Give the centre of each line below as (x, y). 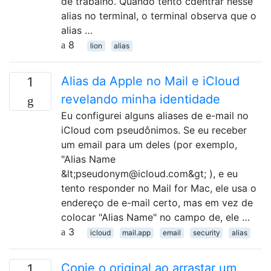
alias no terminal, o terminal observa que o (159, 15)
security (206, 232)
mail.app (137, 232)
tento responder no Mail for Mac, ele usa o (159, 188)
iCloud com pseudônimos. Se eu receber (154, 130)
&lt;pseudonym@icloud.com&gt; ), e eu (149, 173)
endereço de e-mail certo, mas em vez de (157, 202)
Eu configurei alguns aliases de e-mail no (155, 115)
